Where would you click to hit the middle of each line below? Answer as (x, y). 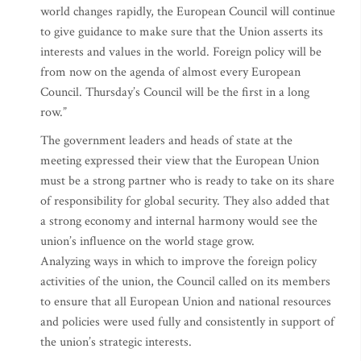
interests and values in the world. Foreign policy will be (181, 52)
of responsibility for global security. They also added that (185, 201)
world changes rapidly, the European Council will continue (188, 12)
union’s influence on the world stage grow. (147, 241)
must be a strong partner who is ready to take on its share (187, 181)
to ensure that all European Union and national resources (186, 302)
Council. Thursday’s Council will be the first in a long (175, 92)
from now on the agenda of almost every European (170, 72)
